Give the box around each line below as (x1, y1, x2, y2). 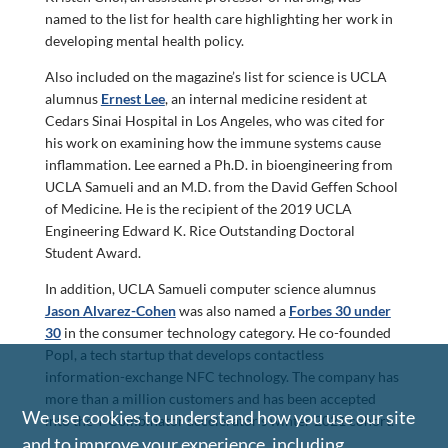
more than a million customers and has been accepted (44, 389, 376, 407)
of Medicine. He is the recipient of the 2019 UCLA (44, 199, 352, 217)
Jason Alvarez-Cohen (44, 301, 176, 319)
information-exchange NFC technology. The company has (44, 367, 399, 385)
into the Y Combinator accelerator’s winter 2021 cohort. (44, 411, 394, 429)
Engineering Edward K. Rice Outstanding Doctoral (44, 221, 355, 239)
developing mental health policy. (44, 31, 244, 49)
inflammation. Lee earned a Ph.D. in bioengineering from (44, 155, 393, 173)
